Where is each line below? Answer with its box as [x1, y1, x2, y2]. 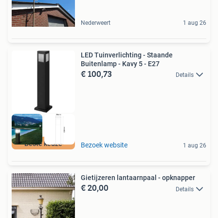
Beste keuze [24, 140, 62, 148]
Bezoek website [81, 141, 127, 149]
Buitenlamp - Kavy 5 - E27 [81, 60, 160, 68]
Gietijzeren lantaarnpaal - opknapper [81, 174, 195, 182]
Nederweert [81, 19, 110, 27]
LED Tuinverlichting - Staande [81, 51, 173, 59]
